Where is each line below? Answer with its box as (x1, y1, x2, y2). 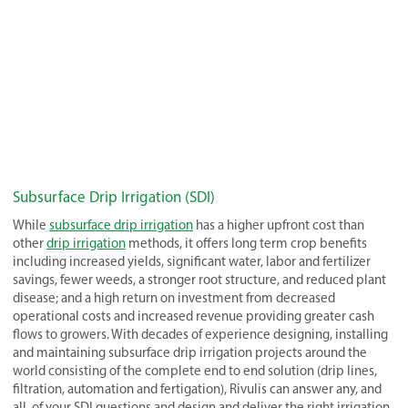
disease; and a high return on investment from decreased (13, 289, 335, 306)
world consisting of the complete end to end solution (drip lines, (13, 362, 377, 379)
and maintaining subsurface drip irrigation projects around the (13, 343, 367, 361)
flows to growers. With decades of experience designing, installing (13, 325, 388, 342)
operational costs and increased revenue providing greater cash (13, 307, 374, 324)
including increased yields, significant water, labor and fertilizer (13, 252, 371, 270)
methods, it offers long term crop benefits (126, 234, 367, 251)
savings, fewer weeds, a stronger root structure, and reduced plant (13, 270, 386, 288)
